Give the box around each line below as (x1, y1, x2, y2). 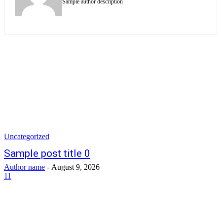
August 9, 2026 (51, 163, 100, 171)
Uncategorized (4, 132, 49, 141)
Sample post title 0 (4, 147, 90, 159)
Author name (4, 163, 45, 171)
